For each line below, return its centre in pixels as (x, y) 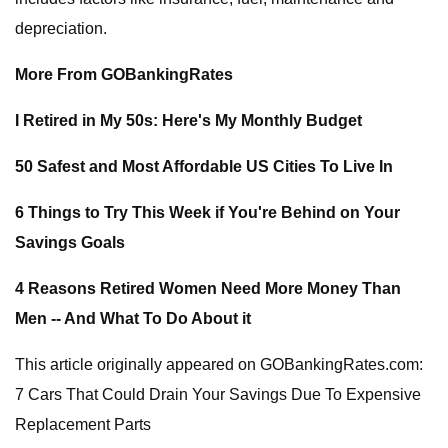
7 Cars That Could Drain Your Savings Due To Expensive (218, 394)
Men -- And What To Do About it (133, 318)
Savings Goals (70, 242)
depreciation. (61, 28)
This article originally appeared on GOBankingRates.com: (219, 364)
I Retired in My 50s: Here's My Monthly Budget (188, 120)
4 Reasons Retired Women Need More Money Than (208, 288)
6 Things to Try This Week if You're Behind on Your (207, 212)
